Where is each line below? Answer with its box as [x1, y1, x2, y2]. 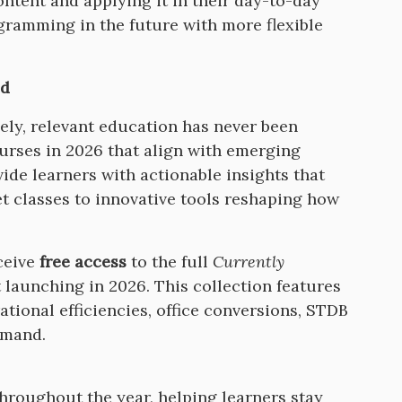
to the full [127, 251, 213, 273]
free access [39, 251, 127, 273]
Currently [213, 251, 284, 273]
